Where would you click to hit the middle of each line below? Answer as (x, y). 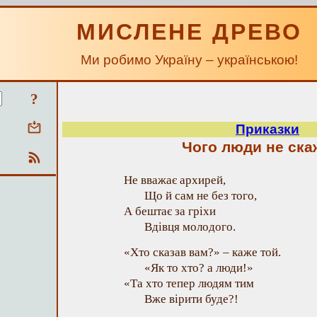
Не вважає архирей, (175, 180)
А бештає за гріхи (170, 211)
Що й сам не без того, (201, 196)
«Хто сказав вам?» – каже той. (202, 252)
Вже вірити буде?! (191, 299)
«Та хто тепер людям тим (189, 283)
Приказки (267, 129)
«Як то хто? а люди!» (199, 268)
